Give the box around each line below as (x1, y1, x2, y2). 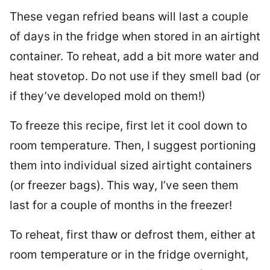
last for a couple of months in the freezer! (10, 198, 232, 213)
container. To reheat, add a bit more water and (10, 49, 259, 64)
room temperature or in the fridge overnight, (10, 248, 248, 262)
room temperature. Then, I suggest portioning (10, 139, 256, 153)
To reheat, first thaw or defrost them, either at (10, 228, 256, 242)
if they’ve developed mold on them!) (10, 89, 206, 104)
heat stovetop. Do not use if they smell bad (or (10, 69, 260, 84)
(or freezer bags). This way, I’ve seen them (10, 178, 239, 193)
